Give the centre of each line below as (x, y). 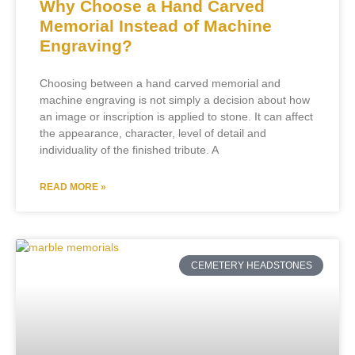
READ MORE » (73, 187)
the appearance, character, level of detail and (153, 133)
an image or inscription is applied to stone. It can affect (176, 116)
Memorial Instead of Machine (156, 25)
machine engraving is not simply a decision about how (175, 99)
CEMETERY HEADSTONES (251, 266)
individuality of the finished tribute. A (129, 149)
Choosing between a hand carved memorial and (160, 83)
